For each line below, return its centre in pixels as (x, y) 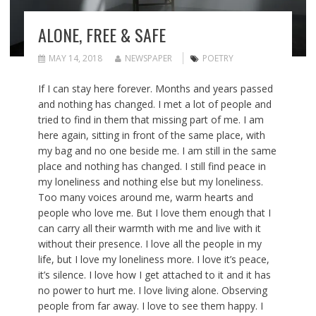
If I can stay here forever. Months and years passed (155, 89)
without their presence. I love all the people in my (150, 244)
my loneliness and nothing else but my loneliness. (150, 182)
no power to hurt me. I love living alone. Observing (152, 291)
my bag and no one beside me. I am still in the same (157, 151)
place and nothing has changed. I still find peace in (152, 166)
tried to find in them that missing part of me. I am (151, 120)
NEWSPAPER (148, 59)
